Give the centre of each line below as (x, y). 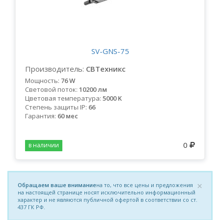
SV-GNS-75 (110, 51)
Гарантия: (41, 116)
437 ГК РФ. (31, 207)
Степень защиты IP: (56, 107)
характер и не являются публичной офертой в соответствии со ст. (108, 200)
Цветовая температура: (63, 98)
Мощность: (42, 81)
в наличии (44, 145)
